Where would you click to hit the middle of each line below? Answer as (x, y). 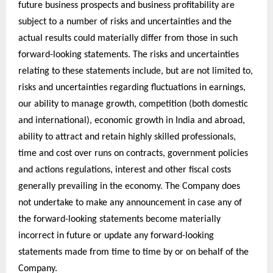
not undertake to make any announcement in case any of (130, 203)
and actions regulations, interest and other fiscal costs (125, 170)
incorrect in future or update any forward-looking (116, 236)
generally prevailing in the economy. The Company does (129, 187)
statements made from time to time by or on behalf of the (133, 253)
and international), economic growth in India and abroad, (132, 121)
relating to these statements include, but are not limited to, (136, 72)
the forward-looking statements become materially (119, 220)
